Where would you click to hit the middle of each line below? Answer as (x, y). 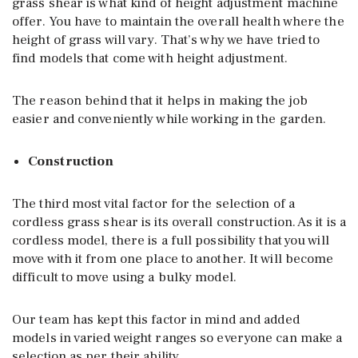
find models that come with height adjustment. (150, 58)
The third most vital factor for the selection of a (154, 203)
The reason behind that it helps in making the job (160, 100)
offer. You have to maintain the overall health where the (178, 21)
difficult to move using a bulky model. (124, 277)
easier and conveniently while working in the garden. (169, 119)
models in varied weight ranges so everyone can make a (177, 338)
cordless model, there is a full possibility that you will (171, 240)
